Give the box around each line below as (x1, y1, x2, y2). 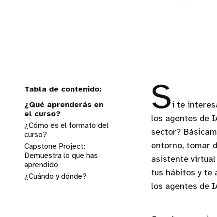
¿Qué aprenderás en (24, 101, 103, 109)
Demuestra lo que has (24, 152, 98, 160)
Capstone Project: (24, 142, 85, 151)
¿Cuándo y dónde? (24, 172, 87, 181)
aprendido (24, 161, 58, 169)
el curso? (24, 110, 61, 118)
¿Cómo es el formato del (24, 122, 108, 130)
